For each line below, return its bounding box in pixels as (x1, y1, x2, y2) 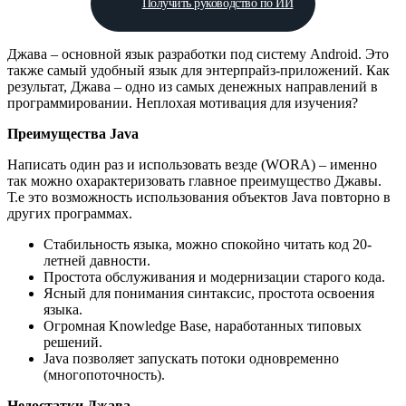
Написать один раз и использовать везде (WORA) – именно (7, 156, 377, 172)
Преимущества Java (7, 125, 139, 141)
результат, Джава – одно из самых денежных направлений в (7, 78, 378, 94)
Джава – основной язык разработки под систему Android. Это (7, 45, 389, 62)
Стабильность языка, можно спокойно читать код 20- (43, 236, 372, 252)
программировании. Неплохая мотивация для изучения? (7, 94, 358, 111)
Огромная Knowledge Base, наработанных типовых (43, 317, 362, 333)
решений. (43, 333, 102, 350)
